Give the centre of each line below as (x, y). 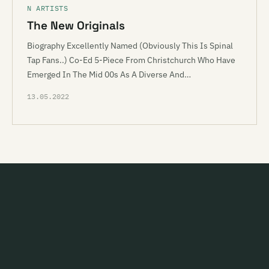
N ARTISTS (48, 8)
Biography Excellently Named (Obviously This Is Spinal (130, 46)
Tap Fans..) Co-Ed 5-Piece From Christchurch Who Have (131, 60)
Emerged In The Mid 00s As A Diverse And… (109, 74)
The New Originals (76, 26)
